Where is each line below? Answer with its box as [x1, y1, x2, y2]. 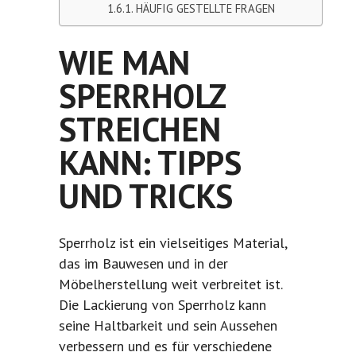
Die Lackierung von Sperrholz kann [59, 296, 266, 315]
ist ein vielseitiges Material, [115, 234, 287, 253]
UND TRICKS [59, 174, 233, 219]
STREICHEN [59, 107, 221, 152]
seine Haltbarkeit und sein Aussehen [59, 316, 277, 335]
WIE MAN [59, 41, 191, 85]
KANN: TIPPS [59, 141, 242, 185]
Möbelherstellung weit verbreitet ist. [59, 275, 282, 294]
